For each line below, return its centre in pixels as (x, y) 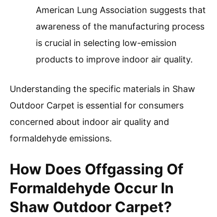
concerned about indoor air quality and (89, 122)
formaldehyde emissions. (61, 139)
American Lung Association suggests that (121, 10)
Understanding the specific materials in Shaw (102, 89)
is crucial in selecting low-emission (106, 43)
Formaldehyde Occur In (92, 188)
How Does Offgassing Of (97, 169)
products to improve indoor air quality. (114, 60)
